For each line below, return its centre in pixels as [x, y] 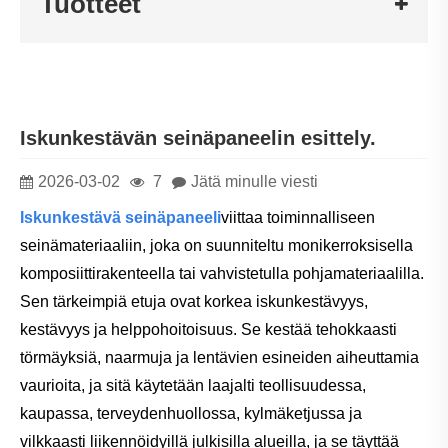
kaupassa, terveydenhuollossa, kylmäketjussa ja [191, 413]
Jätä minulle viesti [254, 181]
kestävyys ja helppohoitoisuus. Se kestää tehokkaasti [208, 329]
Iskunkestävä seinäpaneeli [120, 217]
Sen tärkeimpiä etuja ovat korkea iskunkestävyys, [194, 301]
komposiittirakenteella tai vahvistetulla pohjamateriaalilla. [222, 273]
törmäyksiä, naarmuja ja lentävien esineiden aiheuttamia [219, 357]
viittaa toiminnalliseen [298, 217]
